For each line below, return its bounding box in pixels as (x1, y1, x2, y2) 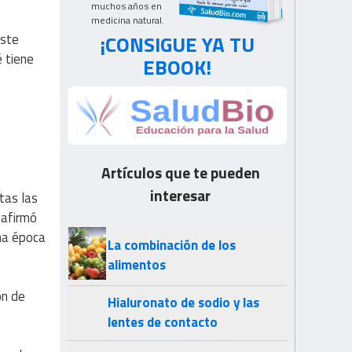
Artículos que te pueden (101, 161, 260, 185)
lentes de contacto (108, 312, 218, 333)
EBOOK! (143, 51, 211, 82)
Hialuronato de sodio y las (108, 292, 259, 313)
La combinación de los (108, 235, 236, 256)
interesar (150, 184, 211, 208)
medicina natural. (91, 13, 164, 28)
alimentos (108, 255, 166, 276)
